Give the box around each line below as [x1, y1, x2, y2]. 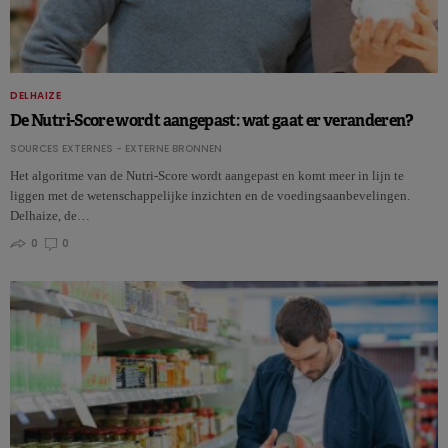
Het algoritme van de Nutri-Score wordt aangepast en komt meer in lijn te [10, 168, 404, 184]
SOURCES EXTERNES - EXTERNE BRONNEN [10, 141, 222, 157]
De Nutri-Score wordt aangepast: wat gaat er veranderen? [10, 110, 413, 132]
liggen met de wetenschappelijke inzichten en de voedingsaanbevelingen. [10, 188, 410, 204]
